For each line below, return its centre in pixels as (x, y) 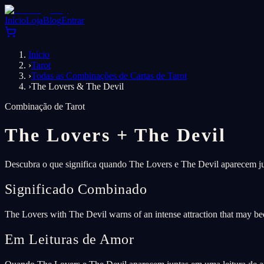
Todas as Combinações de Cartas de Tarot (109, 76)
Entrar (73, 20)
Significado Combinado (76, 189)
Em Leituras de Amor (70, 239)
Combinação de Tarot (45, 106)
